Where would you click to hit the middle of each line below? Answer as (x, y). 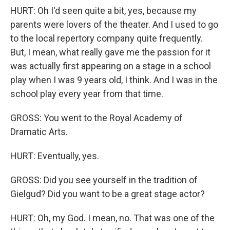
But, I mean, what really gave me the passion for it (110, 52)
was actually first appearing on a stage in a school (111, 66)
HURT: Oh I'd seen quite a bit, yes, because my (103, 11)
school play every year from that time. (87, 94)
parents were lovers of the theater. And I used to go (114, 24)
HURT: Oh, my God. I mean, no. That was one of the (112, 218)
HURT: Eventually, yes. (55, 156)
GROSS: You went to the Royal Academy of (97, 118)
